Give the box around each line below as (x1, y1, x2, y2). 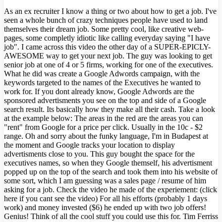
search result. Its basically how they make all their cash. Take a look (4, 105, 215, 113)
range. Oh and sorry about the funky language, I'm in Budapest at (4, 132, 208, 140)
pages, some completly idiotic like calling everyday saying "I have (4, 34, 210, 42)
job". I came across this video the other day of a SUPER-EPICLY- (4, 43, 211, 51)
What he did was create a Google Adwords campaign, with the (4, 69, 200, 78)
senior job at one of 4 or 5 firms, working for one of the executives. (4, 60, 213, 69)
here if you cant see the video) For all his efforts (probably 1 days (4, 194, 207, 203)
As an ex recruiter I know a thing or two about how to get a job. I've (4, 7, 217, 15)
